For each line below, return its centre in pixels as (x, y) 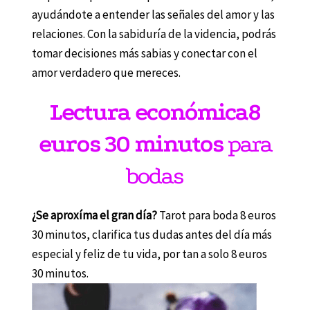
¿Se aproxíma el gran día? (95, 215)
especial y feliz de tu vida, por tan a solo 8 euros (149, 254)
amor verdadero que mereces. (106, 72)
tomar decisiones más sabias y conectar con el (144, 53)
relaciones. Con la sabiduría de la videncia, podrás (154, 34)
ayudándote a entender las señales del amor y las (153, 14)
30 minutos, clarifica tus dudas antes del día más (152, 234)
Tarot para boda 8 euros (217, 215)
